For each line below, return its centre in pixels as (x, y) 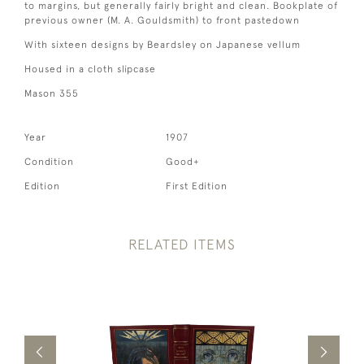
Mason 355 (52, 93)
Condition (49, 161)
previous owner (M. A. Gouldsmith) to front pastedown (162, 20)
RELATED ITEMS (182, 244)
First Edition (197, 186)
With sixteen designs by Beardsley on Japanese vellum (162, 44)
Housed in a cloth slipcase (90, 69)
